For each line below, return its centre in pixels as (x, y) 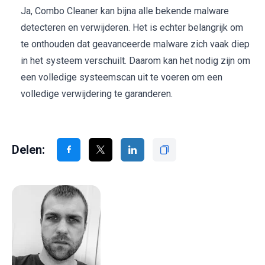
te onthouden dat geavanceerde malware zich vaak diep (135, 44)
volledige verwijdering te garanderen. (97, 93)
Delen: (28, 149)
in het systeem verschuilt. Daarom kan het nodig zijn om (135, 60)
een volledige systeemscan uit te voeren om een (122, 77)
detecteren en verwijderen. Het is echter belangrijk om (132, 27)
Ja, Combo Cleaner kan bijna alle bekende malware (125, 11)
